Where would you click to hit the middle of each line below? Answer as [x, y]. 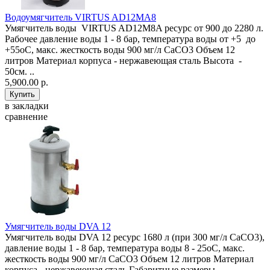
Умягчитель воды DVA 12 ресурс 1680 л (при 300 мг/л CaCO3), [135, 237]
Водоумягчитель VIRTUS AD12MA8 [80, 17]
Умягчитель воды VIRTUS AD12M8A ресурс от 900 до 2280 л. [134, 28]
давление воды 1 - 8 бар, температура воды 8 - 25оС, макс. [125, 248]
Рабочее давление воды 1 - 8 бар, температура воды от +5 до [130, 39]
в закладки [27, 106]
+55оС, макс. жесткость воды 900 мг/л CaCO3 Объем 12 [120, 50]
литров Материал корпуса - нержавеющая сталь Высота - [123, 61]
